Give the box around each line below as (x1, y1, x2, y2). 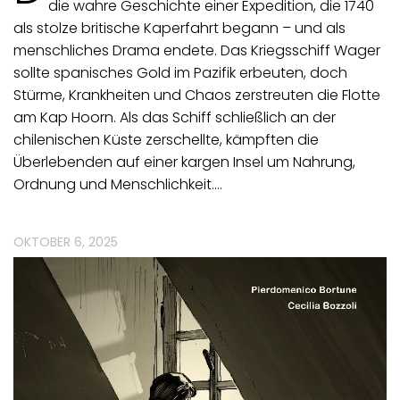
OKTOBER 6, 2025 (13, 233, 118, 252)
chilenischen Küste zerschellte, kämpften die (13, 129, 319, 151)
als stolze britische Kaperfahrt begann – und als (13, 18, 346, 39)
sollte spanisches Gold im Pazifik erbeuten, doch (13, 62, 347, 84)
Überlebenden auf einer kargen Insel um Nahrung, (13, 152, 355, 173)
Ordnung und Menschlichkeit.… (13, 174, 222, 196)
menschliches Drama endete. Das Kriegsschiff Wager (13, 40, 380, 62)
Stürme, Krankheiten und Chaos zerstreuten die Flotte (13, 85, 380, 106)
